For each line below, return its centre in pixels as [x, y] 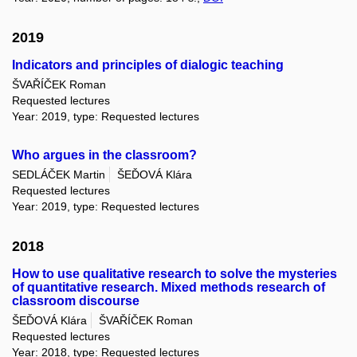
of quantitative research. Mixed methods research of [169, 287]
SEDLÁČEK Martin [59, 175]
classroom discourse [76, 300]
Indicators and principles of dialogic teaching [148, 65]
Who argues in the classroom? [104, 155]
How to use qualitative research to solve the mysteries [175, 273]
